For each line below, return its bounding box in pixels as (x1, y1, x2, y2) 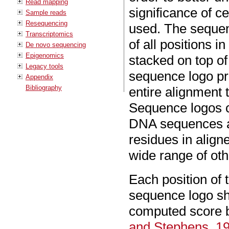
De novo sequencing (26, 40, 86, 49)
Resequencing (26, 19, 67, 27)
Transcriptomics (26, 30, 73, 38)
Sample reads (26, 8, 66, 16)
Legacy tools (26, 62, 63, 70)
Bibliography (26, 83, 62, 91)
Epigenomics (26, 51, 64, 59)
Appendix (26, 73, 53, 81)
